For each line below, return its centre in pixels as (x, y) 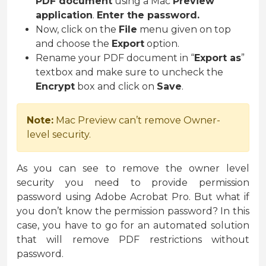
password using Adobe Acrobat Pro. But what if (133, 197)
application (64, 15)
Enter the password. (148, 15)
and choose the (74, 44)
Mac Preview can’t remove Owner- (137, 121)
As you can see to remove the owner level (133, 169)
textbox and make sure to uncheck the (129, 72)
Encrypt (55, 87)
